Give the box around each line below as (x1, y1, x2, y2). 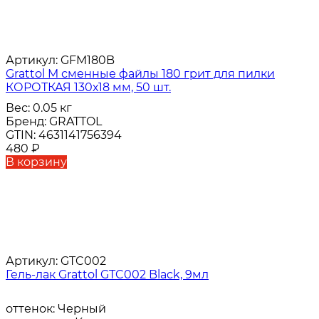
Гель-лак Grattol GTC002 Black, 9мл (6, 268, 209, 282)
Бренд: (6, 115, 49, 129)
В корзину (6, 155, 67, 169)
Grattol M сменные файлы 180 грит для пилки (6, 67, 275, 81)
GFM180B (58, 53, 115, 68)
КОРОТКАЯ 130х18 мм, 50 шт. (6, 80, 171, 95)
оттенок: (6, 302, 58, 316)
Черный (58, 302, 106, 316)
